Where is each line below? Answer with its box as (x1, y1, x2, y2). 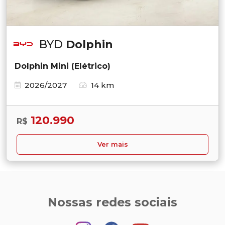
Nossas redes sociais (48, 194, 177, 209)
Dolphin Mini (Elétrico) (15, 61, 110, 71)
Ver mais (97, 140, 128, 148)
